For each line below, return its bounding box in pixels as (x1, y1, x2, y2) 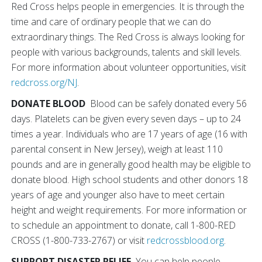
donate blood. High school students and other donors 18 (11, 173, 248, 186)
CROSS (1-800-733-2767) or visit (11, 234, 147, 247)
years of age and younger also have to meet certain (11, 188, 225, 201)
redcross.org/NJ (11, 76, 77, 89)
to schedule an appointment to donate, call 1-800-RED (11, 219, 236, 232)
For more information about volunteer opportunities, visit (11, 61, 246, 74)
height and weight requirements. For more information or (11, 204, 247, 216)
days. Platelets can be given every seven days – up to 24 (11, 112, 241, 125)
